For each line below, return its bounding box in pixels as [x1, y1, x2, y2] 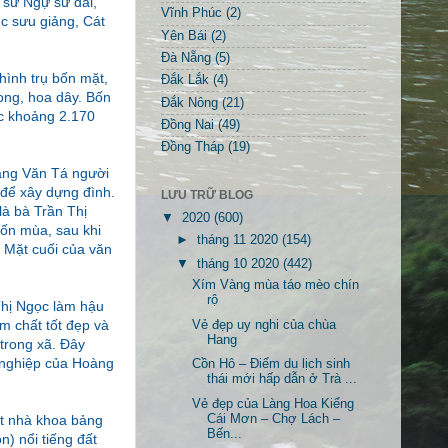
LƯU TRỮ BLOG [161, 188, 253, 203]
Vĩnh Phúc [161, 6, 222, 21]
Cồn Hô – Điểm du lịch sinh [192, 357, 351, 372]
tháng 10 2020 [197, 257, 284, 272]
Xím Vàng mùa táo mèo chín [192, 278, 360, 293]
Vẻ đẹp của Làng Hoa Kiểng [192, 396, 355, 411]
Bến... [207, 426, 243, 441]
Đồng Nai [161, 117, 214, 132]
